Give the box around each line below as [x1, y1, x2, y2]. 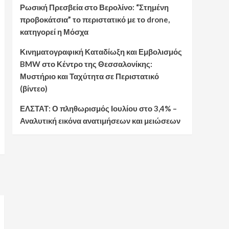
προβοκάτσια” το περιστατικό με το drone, [19, 15, 170, 25]
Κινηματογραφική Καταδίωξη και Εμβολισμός [19, 47, 182, 57]
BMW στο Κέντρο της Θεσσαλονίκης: [19, 59, 152, 69]
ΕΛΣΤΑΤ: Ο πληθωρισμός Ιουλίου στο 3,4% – [19, 104, 177, 113]
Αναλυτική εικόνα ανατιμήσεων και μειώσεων [19, 116, 180, 126]
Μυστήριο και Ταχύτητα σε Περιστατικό [19, 72, 159, 81]
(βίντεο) [19, 84, 48, 94]
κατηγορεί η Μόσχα [19, 27, 88, 37]
